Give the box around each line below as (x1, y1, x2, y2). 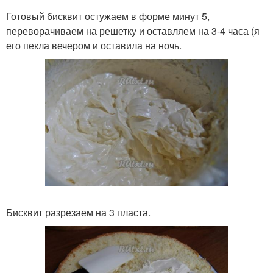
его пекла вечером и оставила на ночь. (6, 38, 182, 52)
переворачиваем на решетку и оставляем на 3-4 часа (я (6, 23, 260, 38)
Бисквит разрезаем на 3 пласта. (6, 205, 151, 220)
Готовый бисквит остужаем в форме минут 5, (6, 9, 210, 23)
